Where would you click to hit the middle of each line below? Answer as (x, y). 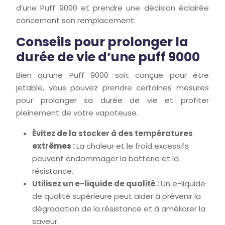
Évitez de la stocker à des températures (113, 133)
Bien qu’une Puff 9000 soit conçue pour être (113, 75)
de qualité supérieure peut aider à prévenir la (117, 196)
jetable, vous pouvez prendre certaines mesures (113, 88)
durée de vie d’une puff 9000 (108, 57)
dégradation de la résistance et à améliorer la (119, 209)
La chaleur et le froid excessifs (133, 146)
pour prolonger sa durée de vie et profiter (113, 100)
